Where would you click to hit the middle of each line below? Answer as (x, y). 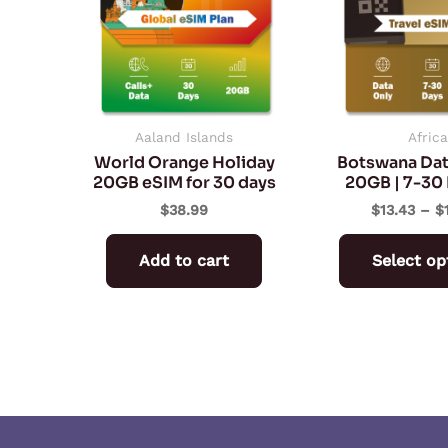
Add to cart (184, 261)
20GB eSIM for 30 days (184, 183)
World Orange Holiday (184, 163)
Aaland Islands (184, 137)
